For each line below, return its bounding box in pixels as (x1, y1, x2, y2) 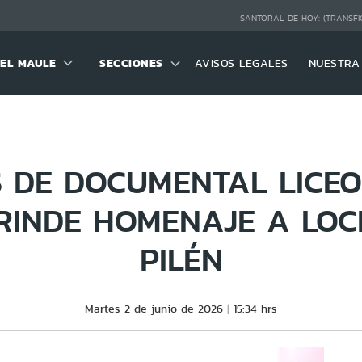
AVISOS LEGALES (194, 54, 288, 71)
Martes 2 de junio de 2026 (85, 301, 223, 317)
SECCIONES (99, 53, 163, 72)
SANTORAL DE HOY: (239, 12, 323, 25)
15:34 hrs (234, 301, 277, 317)
